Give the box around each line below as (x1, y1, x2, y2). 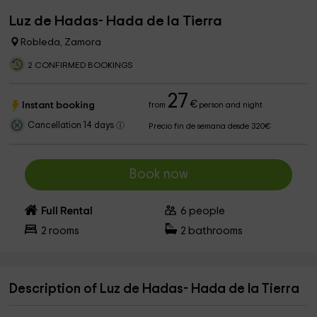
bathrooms (186, 226, 243, 236)
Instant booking (22, 100, 96, 110)
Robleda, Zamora (21, 38, 102, 47)
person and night (197, 101, 263, 109)
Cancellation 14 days (28, 121, 117, 130)
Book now (128, 168, 188, 181)
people (187, 206, 226, 217)
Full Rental (40, 206, 93, 217)
